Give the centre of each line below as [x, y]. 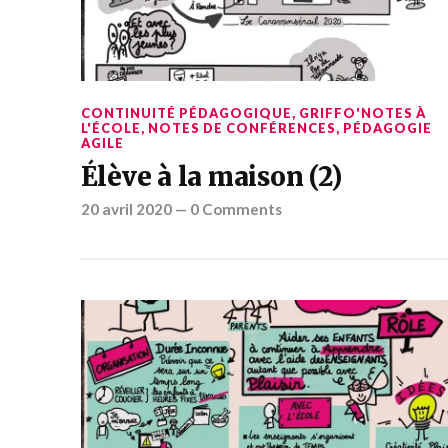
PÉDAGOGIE [387, 127]
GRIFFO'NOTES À [362, 112]
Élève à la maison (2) [211, 176]
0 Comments [235, 208]
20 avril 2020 [126, 208]
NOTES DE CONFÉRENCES [241, 127]
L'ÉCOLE [110, 127]
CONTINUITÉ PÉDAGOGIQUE [186, 112]
